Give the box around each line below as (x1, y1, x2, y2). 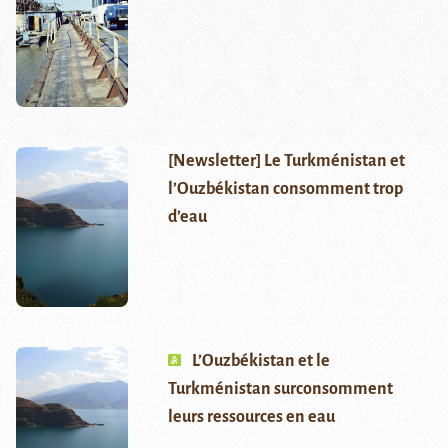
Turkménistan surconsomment (167, 380, 393, 399)
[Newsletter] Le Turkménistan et (167, 152, 405, 171)
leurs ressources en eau (167, 408, 335, 427)
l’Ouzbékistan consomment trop (167, 180, 403, 199)
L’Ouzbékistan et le (191, 352, 330, 371)
